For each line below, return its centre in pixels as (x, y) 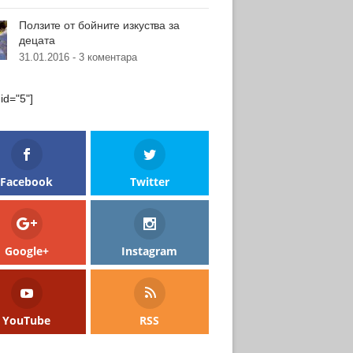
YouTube (27, 321)
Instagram (150, 251)
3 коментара (108, 58)
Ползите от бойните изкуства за (99, 25)
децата (37, 40)
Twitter (149, 182)
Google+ (26, 251)
